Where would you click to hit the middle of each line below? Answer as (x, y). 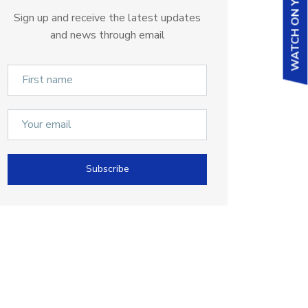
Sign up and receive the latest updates (107, 18)
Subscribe (107, 169)
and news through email (107, 35)
